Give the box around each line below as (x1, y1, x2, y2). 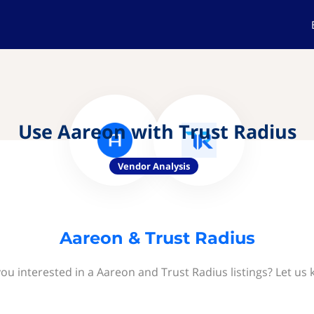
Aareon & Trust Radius (59, 228, 255, 248)
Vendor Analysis (117, 160, 190, 172)
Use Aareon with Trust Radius (18, 118, 296, 144)
